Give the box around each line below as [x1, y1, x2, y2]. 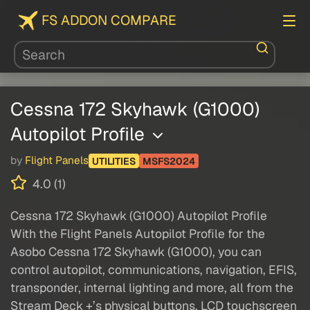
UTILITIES [92, 154, 136, 167]
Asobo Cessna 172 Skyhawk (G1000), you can [10, 244, 262, 260]
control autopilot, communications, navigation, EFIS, [10, 262, 297, 278]
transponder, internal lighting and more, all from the [10, 280, 293, 296]
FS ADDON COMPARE [42, 12, 176, 29]
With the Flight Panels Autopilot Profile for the [10, 226, 265, 242]
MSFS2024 [143, 154, 195, 167]
